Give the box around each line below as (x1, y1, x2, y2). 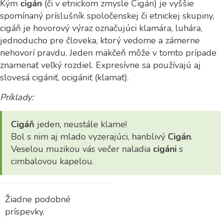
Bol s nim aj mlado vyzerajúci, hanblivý (11, 131, 168, 143)
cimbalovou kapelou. (11, 155, 94, 167)
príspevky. (5, 206, 44, 218)
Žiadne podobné (5, 193, 71, 205)
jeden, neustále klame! (35, 118, 127, 130)
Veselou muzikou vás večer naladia (11, 143, 153, 155)
